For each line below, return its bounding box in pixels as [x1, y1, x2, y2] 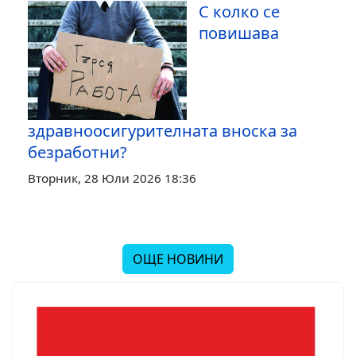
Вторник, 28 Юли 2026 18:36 [28, 170, 196, 186]
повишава [199, 22, 279, 44]
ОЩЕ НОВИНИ [133, 250, 223, 268]
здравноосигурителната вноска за [28, 120, 297, 141]
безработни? [28, 141, 127, 163]
